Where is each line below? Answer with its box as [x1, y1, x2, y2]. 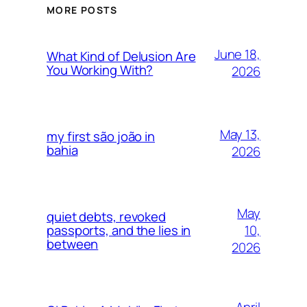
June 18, [214, 45, 260, 64]
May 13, [219, 125, 260, 144]
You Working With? [47, 61, 153, 79]
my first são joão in [47, 127, 155, 146]
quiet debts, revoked [47, 208, 166, 226]
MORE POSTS [47, 3, 117, 16]
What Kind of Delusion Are [47, 47, 196, 66]
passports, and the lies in [47, 221, 191, 240]
